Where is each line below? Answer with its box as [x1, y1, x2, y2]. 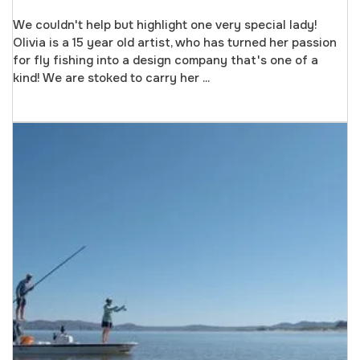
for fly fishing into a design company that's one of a [13, 52, 318, 69]
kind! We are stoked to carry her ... [13, 70, 210, 87]
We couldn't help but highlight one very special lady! [13, 17, 317, 34]
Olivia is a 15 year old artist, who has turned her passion [13, 35, 337, 51]
